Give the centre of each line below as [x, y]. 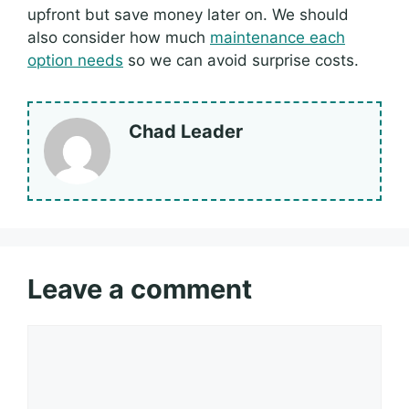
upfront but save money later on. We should [188, 15]
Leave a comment [140, 289]
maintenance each [278, 38]
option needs [75, 61]
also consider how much [119, 38]
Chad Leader [186, 132]
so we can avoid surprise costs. [241, 61]
